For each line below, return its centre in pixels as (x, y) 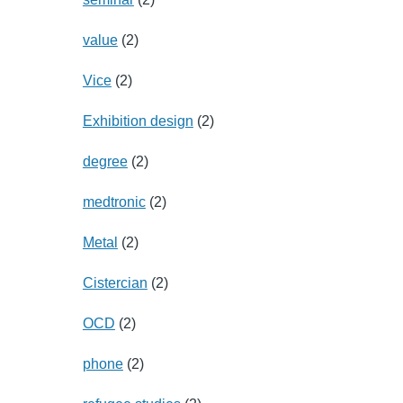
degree (105, 161)
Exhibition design (138, 121)
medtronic (114, 201)
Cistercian (115, 282)
